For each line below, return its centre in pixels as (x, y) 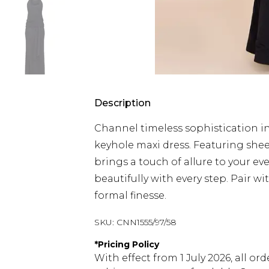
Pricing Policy (128, 244)
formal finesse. (130, 195)
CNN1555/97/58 (147, 222)
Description (122, 103)
